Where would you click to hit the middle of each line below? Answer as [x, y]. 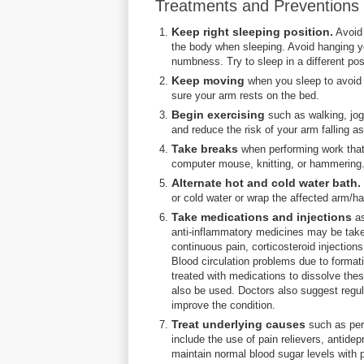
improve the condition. [223, 305]
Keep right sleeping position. [252, 32]
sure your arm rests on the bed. [245, 95]
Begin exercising [218, 115]
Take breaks [205, 149]
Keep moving [208, 80]
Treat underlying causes [238, 324]
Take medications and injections [262, 217]
